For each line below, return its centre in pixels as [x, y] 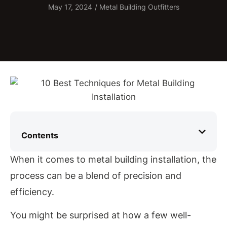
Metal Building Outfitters [138, 7]
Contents [40, 135]
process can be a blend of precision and [96, 176]
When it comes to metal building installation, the [113, 159]
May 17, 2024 [70, 7]
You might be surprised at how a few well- [101, 215]
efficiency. [32, 192]
